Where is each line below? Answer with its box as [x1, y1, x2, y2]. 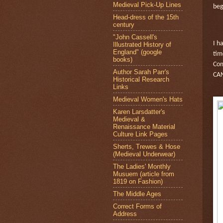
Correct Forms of [113, 202, 162, 210]
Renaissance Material [113, 122, 175, 130]
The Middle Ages [113, 190, 161, 198]
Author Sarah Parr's [113, 68, 169, 76]
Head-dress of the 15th [113, 13, 179, 21]
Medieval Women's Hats [113, 95, 183, 103]
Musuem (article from [113, 170, 174, 178]
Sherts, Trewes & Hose [113, 142, 180, 150]
